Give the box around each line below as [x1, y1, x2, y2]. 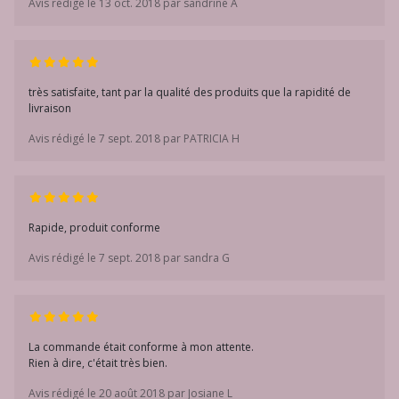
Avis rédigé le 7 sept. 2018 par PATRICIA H [28, 131, 240, 146]
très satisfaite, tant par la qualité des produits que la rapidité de [28, 85, 351, 100]
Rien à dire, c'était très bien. [28, 355, 167, 370]
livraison [28, 101, 71, 116]
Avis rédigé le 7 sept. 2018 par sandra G [28, 250, 230, 265]
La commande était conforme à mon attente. [28, 339, 254, 354]
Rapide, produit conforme [28, 220, 160, 235]
